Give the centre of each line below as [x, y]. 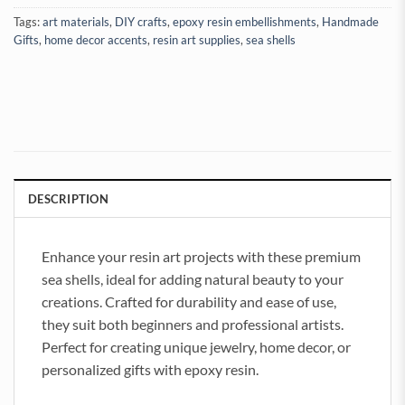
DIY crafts [141, 22]
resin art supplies [197, 40]
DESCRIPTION [68, 199]
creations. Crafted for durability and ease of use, [189, 302]
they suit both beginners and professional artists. [193, 325]
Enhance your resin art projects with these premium [201, 257]
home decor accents [96, 40]
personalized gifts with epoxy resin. [150, 370]
